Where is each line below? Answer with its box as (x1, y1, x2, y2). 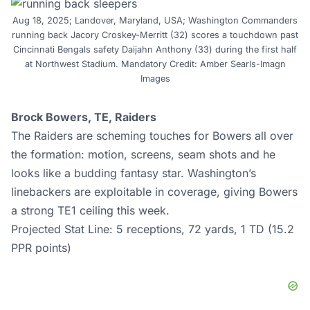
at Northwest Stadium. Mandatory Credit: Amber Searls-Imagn (24, 58, 286, 69)
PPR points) (11, 240, 71, 255)
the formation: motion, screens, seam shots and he (11, 147, 275, 161)
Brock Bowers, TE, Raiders (11, 109, 156, 124)
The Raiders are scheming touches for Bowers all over (11, 128, 293, 143)
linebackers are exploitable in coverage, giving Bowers (11, 184, 298, 199)
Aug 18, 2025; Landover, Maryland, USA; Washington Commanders (12, 15, 298, 26)
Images (140, 73, 170, 84)
